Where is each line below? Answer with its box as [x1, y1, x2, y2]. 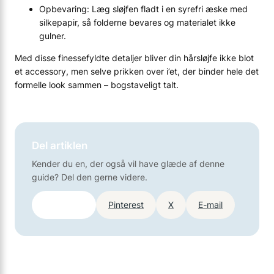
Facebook [44, 199, 84, 210]
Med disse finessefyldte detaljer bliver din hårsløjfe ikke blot [15, 53, 254, 64]
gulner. [39, 30, 66, 41]
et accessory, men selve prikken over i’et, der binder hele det [15, 66, 259, 77]
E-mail [198, 199, 223, 210]
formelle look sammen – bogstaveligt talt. [15, 80, 179, 91]
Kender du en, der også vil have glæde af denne [32, 158, 224, 169]
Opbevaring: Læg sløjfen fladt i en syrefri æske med [39, 3, 248, 14]
